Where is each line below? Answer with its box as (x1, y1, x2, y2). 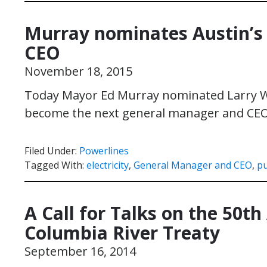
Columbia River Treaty (24, 221, 220, 245)
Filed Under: (24, 144, 79, 157)
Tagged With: (24, 159, 86, 172)
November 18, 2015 (24, 63, 132, 79)
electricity (86, 159, 129, 172)
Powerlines (79, 144, 129, 157)
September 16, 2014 (24, 243, 136, 259)
